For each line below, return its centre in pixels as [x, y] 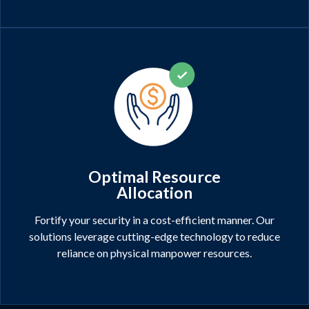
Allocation [154, 192]
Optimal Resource [154, 176]
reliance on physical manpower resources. [154, 252]
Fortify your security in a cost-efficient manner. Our [154, 219]
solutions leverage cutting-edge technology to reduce [154, 236]
